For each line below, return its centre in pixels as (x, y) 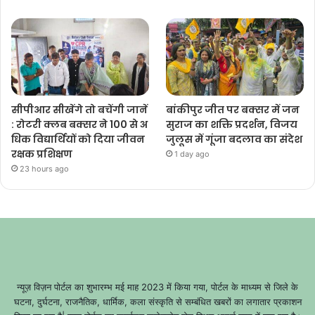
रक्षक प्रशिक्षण (42, 154)
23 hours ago (44, 168)
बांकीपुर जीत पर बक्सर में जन (234, 109)
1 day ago (192, 154)
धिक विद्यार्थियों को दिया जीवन (79, 139)
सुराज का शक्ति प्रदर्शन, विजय (233, 124)
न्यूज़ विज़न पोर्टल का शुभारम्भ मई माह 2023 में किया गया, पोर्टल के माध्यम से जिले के (157, 287)
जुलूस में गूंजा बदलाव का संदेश (234, 139)
